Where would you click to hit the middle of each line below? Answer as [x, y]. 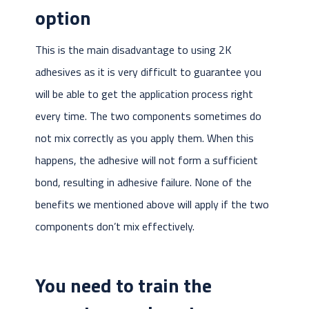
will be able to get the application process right [144, 94]
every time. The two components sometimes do [148, 116]
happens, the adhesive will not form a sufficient [146, 160]
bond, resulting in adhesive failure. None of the [143, 182]
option [63, 18]
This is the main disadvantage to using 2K [133, 50]
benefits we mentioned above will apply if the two [152, 205]
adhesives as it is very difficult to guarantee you [148, 72]
